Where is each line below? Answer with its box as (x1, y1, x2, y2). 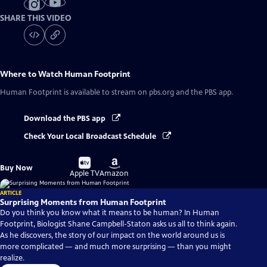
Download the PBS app (24, 113, 107, 123)
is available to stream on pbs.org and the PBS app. (62, 87, 233, 97)
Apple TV (70, 169, 100, 179)
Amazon (100, 169, 129, 179)
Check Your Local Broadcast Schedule (24, 132, 158, 142)
